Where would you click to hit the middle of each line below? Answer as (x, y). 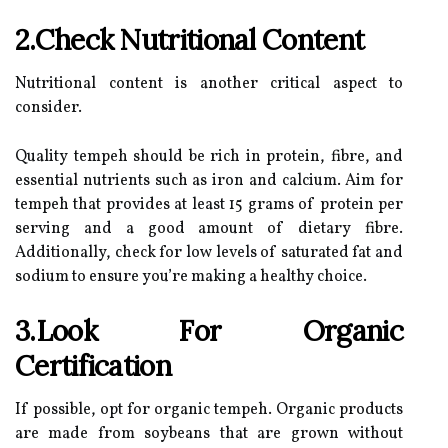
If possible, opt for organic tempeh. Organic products (209, 410)
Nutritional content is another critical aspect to (209, 84)
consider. (48, 108)
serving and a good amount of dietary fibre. (209, 229)
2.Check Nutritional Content (190, 40)
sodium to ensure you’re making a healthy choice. (191, 277)
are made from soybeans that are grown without (209, 434)
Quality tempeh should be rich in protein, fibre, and (209, 157)
